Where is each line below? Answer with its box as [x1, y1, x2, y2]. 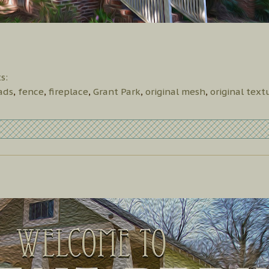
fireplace [49, 85, 88, 97]
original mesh [145, 85, 205, 97]
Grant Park [93, 85, 141, 97]
